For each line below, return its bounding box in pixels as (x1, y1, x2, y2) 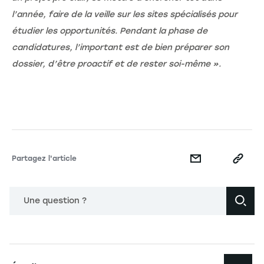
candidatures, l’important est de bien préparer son (12, 42, 229, 52)
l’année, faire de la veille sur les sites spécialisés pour (12, 9, 237, 19)
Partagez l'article (12, 154, 77, 163)
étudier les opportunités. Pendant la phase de (12, 25, 207, 36)
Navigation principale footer (11, 245, 151, 256)
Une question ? (24, 195, 87, 206)
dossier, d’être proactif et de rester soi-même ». (12, 58, 221, 69)
